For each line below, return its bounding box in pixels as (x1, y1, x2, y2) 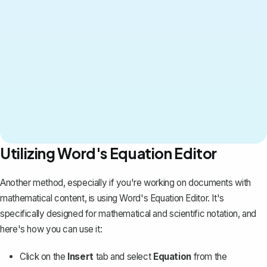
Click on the (20, 250, 68, 262)
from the (191, 250, 227, 262)
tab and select (93, 250, 153, 262)
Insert (67, 250, 94, 262)
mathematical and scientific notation (98, 207, 238, 219)
